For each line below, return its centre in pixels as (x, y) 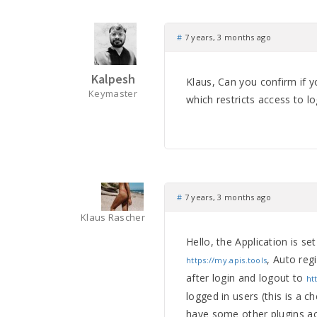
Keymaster (113, 93)
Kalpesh (113, 79)
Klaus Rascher (113, 217)
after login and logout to (246, 278)
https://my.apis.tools (227, 260)
